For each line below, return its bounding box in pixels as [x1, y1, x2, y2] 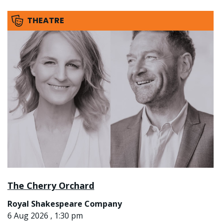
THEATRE [27, 14, 64, 26]
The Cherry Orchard [7, 180, 94, 192]
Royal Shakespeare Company [7, 198, 122, 210]
